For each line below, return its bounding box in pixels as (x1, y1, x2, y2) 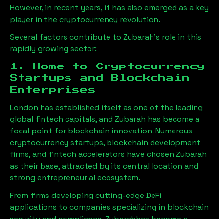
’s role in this (154, 32, 201, 42)
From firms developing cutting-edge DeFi (10, 190, 161, 200)
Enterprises (10, 86, 96, 94)
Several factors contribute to (10, 32, 123, 42)
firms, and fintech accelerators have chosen (10, 149, 176, 159)
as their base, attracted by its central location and (10, 161, 198, 171)
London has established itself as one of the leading (10, 102, 203, 112)
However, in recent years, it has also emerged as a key (10, 2, 209, 13)
